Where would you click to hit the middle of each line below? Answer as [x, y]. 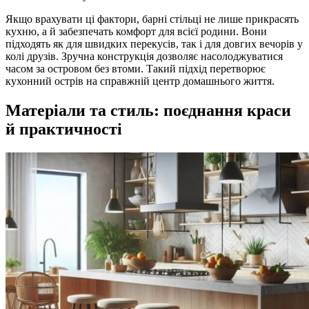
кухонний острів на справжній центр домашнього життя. [140, 81]
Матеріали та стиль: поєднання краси [148, 110]
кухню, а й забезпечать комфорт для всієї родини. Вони [136, 31]
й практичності [64, 129]
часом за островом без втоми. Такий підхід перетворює [136, 68]
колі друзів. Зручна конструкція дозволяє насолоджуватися [144, 56]
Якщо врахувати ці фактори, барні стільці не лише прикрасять [152, 19]
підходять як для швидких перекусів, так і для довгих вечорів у [154, 43]
